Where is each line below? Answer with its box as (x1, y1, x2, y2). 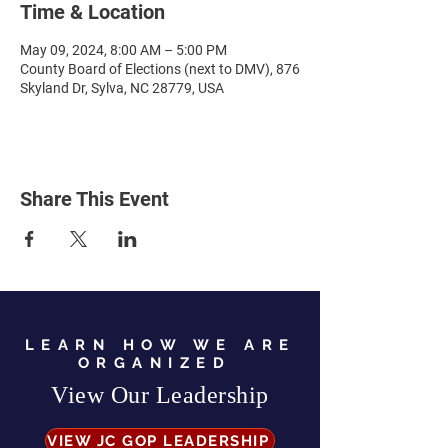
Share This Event (20, 187, 169, 211)
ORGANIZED (77, 354, 243, 372)
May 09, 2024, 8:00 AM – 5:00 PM (20, 42, 227, 58)
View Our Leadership (51, 382, 269, 408)
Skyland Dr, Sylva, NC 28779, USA (20, 80, 224, 96)
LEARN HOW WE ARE (24, 336, 296, 354)
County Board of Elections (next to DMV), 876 (20, 61, 300, 77)
